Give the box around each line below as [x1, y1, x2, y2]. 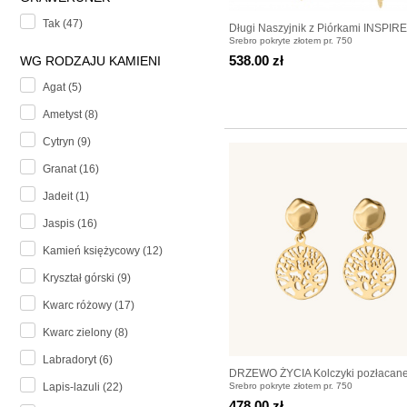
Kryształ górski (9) [43, 272, 131, 285]
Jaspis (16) [43, 217, 97, 231]
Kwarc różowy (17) [43, 299, 134, 313]
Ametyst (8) [43, 108, 98, 122]
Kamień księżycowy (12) [43, 244, 163, 258]
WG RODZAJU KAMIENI [20, 54, 161, 69]
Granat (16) [43, 163, 99, 176]
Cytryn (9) [43, 135, 91, 149]
